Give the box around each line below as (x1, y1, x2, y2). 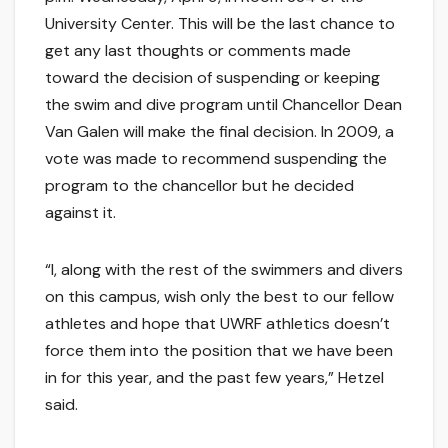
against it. (45, 201, 116, 223)
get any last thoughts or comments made (45, 39, 351, 61)
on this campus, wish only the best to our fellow (45, 285, 394, 307)
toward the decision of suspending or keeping (45, 66, 380, 88)
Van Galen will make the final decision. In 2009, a (45, 120, 394, 142)
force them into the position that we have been (45, 339, 393, 361)
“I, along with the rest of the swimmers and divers (45, 258, 403, 280)
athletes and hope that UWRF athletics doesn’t (45, 312, 390, 334)
